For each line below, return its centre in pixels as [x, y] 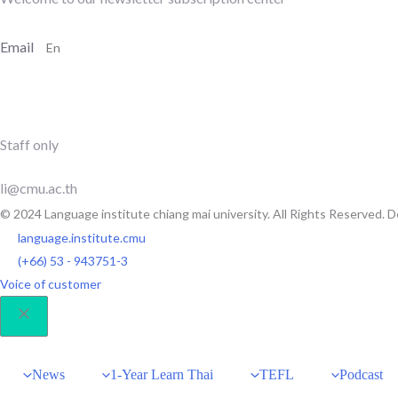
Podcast [362, 375]
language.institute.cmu [82, 237]
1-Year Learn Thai [162, 375]
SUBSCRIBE [72, 104]
